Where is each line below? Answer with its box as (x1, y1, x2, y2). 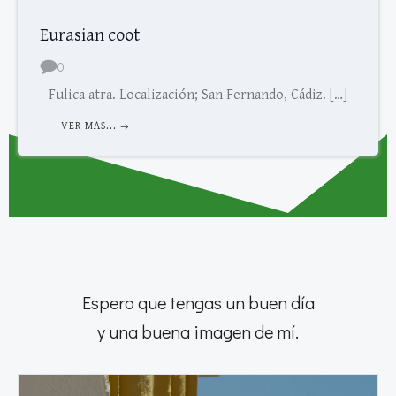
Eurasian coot (40, 26, 140, 47)
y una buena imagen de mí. (97, 320, 299, 344)
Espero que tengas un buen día (81, 291, 315, 315)
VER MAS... (61, 120, 117, 133)
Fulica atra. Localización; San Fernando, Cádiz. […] (49, 87, 347, 104)
